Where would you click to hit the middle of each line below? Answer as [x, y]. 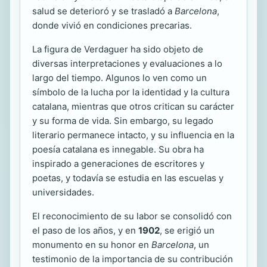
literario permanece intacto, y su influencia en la [133, 135]
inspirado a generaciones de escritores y [118, 163]
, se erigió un [187, 230]
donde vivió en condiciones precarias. [112, 25]
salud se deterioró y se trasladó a [103, 11]
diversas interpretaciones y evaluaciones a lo [127, 63]
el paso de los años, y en [85, 230]
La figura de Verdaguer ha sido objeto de [118, 49]
